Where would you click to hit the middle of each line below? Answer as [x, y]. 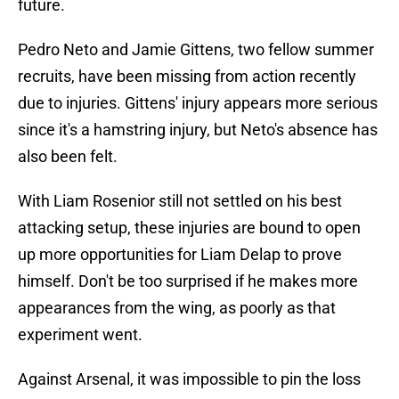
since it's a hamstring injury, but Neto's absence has [198, 130]
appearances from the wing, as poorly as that [177, 308]
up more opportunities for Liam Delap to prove [180, 255]
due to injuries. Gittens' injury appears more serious [198, 103]
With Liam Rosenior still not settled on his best [180, 201]
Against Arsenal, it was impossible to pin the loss [189, 379]
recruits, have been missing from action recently [187, 77]
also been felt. [68, 157]
